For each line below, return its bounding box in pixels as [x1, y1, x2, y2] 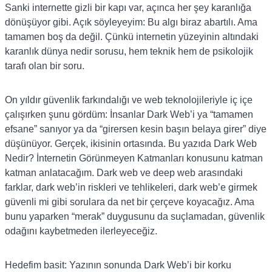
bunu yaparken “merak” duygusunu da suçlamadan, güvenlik [5, 211, 265, 222]
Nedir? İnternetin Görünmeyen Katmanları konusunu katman [5, 152, 263, 163]
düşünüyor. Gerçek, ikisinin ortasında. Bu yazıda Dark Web [5, 138, 257, 149]
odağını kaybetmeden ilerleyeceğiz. [5, 225, 157, 236]
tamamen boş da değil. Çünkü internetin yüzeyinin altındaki [5, 31, 259, 42]
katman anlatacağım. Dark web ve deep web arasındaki [5, 167, 243, 178]
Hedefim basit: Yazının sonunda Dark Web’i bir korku [5, 259, 231, 270]
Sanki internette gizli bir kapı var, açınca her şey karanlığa [5, 2, 251, 13]
